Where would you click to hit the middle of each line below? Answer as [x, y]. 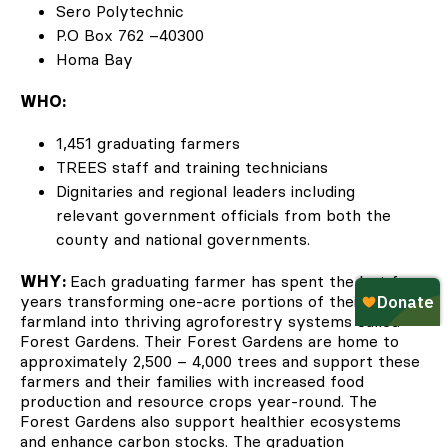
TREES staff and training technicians [192, 166]
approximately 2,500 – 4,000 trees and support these [220, 360]
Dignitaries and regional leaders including [205, 190]
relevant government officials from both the [223, 214]
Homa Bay [97, 58]
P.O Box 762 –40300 [132, 34]
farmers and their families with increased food [192, 380]
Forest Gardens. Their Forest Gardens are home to [209, 340]
